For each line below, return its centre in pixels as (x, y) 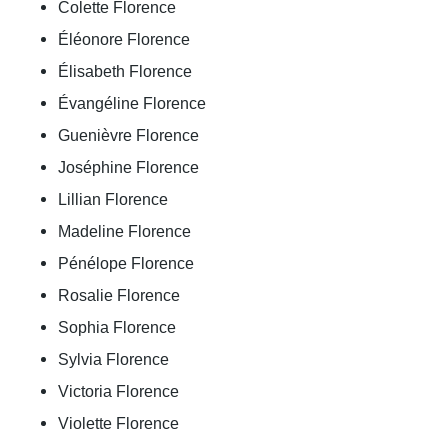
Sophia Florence (117, 327)
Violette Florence (118, 423)
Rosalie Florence (119, 295)
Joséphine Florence (128, 167)
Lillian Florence (113, 199)
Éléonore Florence (124, 39)
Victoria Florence (118, 391)
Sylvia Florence (113, 359)
